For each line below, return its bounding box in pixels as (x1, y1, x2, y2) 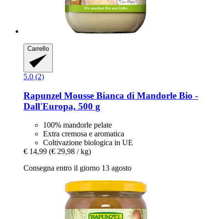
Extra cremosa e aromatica (43, 130, 124, 138)
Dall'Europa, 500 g (23, 101, 100, 111)
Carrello (27, 45, 49, 53)
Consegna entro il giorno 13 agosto (23, 164, 131, 173)
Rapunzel (23, 90, 62, 101)
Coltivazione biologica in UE (43, 138, 133, 147)
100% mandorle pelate (43, 121, 112, 130)
